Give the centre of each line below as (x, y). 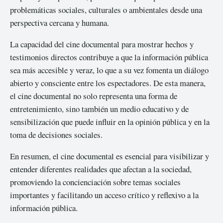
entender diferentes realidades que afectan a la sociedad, (101, 169)
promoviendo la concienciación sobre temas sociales (95, 182)
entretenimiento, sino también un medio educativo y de (99, 109)
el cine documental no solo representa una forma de (94, 96)
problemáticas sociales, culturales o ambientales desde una (106, 10)
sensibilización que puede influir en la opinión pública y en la (110, 121)
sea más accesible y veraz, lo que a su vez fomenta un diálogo (109, 70)
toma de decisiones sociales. (56, 134)
